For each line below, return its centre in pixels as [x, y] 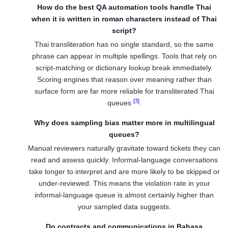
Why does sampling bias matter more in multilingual [124, 123]
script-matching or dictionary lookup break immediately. [124, 68]
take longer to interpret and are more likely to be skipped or [124, 172]
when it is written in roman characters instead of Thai [124, 19]
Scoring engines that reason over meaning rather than [124, 79]
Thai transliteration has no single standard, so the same [124, 44]
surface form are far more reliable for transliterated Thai [124, 91]
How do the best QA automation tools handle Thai [124, 7]
